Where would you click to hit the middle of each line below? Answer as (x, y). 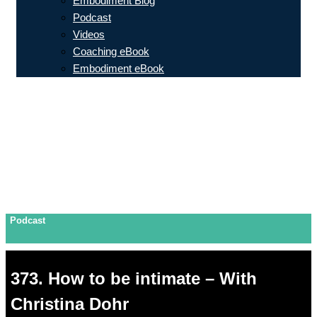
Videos (89, 34)
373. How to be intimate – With (134, 279)
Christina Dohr (70, 304)
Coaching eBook (111, 51)
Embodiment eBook (119, 68)
